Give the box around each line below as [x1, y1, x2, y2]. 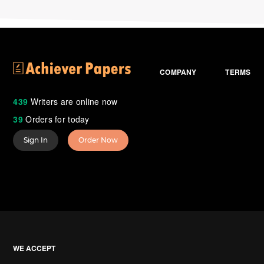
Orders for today [22, 113, 90, 126]
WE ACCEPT [13, 243, 56, 254]
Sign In [24, 136, 48, 145]
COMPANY [160, 66, 197, 77]
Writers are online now [28, 95, 118, 108]
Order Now [78, 136, 118, 145]
